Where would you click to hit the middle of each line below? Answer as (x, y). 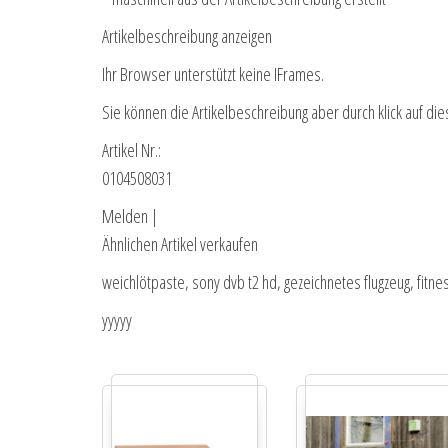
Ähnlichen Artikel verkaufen (180, 244)
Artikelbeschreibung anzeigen (187, 36)
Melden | (130, 216)
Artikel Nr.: (131, 150)
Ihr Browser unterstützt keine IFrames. (213, 74)
